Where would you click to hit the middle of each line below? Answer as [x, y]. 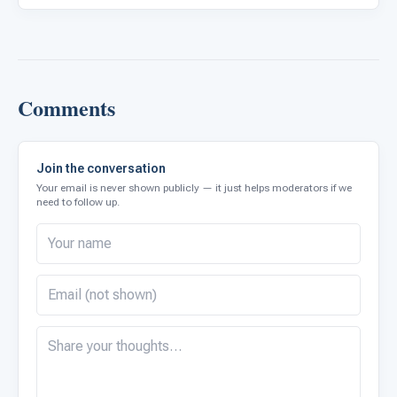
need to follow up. [78, 202]
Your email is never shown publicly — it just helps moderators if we [194, 187]
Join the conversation [101, 168]
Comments [66, 107]
